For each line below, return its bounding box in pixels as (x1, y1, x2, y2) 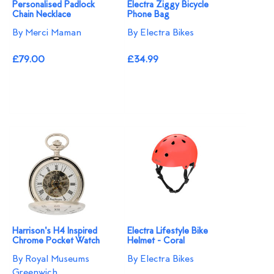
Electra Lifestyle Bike (127, 225, 209, 237)
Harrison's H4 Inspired (12, 225, 97, 237)
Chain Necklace (12, 9, 71, 21)
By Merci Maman (12, 26, 81, 39)
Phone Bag (127, 9, 170, 21)
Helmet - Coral (127, 235, 185, 247)
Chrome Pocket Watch (12, 235, 100, 247)
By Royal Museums (12, 253, 89, 265)
